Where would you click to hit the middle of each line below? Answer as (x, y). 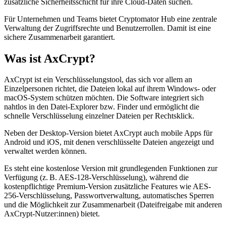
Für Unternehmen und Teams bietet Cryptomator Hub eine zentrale (110, 19)
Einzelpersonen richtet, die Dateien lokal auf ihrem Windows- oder (110, 89)
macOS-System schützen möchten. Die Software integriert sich (104, 98)
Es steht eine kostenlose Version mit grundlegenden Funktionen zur (111, 168)
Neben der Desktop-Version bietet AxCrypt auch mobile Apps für (108, 133)
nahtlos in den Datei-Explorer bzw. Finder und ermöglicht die (102, 107)
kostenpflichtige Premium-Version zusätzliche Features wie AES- (107, 187)
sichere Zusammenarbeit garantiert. (60, 37)
